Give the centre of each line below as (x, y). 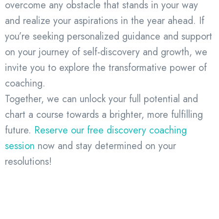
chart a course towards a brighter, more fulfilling (104, 114)
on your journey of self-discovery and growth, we (106, 52)
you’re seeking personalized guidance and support (109, 36)
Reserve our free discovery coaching (110, 130)
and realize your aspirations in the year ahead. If (105, 21)
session (20, 146)
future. (20, 130)
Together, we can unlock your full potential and (101, 99)
